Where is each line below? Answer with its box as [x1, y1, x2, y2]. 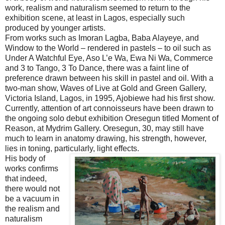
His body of [5, 154, 45, 163]
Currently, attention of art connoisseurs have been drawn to [5, 103, 213, 113]
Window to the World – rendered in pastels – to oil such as [5, 43, 211, 52]
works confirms [5, 164, 58, 173]
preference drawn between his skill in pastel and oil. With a [5, 73, 213, 82]
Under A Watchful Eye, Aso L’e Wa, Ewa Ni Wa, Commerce [5, 53, 213, 62]
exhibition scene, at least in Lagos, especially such [5, 13, 185, 22]
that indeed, [5, 174, 47, 183]
